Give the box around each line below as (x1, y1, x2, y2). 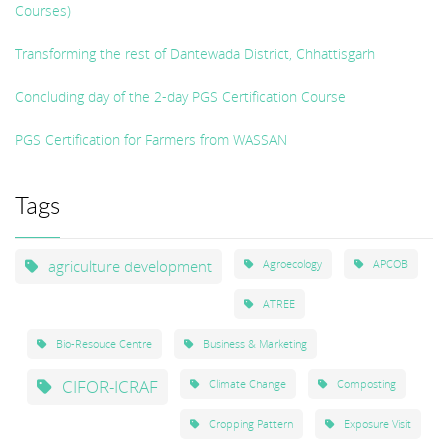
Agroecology (263, 256, 322, 271)
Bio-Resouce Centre (56, 336, 152, 351)
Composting (337, 376, 396, 391)
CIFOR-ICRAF (62, 374, 158, 398)
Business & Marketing (203, 336, 307, 351)
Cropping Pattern (209, 416, 293, 431)
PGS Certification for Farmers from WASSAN (15, 129, 287, 149)
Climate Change (209, 376, 286, 391)
